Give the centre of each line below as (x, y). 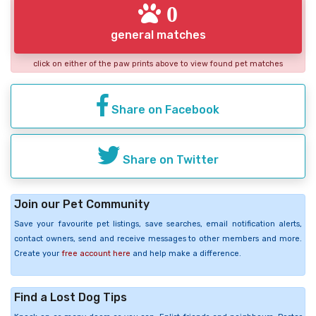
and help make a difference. (186, 254)
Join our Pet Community (82, 205)
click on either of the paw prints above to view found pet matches (158, 64)
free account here (96, 254)
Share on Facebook (164, 110)
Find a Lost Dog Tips (71, 298)
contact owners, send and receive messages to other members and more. (158, 239)
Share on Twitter (169, 160)
